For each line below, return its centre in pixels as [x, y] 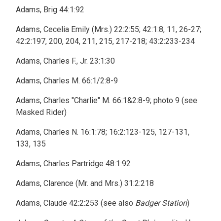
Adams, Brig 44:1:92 [50, 10]
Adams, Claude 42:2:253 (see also [75, 203]
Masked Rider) [41, 112]
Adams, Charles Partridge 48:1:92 [73, 164]
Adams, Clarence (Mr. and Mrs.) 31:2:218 [85, 183]
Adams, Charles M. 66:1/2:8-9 [67, 81]
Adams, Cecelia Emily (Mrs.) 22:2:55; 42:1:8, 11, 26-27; [109, 29]
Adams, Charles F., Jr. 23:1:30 [65, 61]
